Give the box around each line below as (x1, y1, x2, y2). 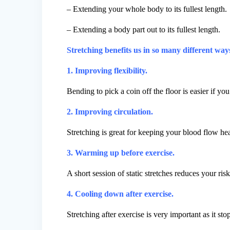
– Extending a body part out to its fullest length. (67, 25, 221, 34)
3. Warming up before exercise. (67, 148, 175, 158)
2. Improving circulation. (67, 107, 154, 117)
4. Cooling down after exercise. (67, 189, 174, 199)
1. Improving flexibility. (67, 66, 148, 75)
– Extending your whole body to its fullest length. (67, 5, 227, 14)
